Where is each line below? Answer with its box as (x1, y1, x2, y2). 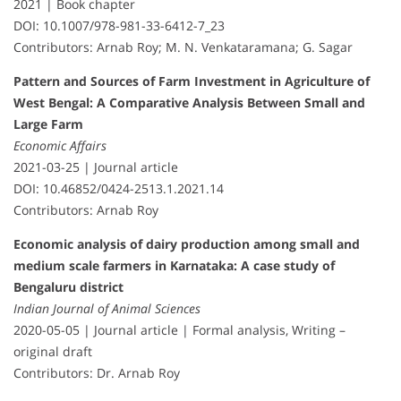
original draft (13, 342, 92, 360)
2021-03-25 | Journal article (13, 158, 178, 175)
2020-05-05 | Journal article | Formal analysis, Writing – (13, 320, 346, 338)
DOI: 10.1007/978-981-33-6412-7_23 (13, 16, 225, 34)
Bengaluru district (13, 277, 124, 295)
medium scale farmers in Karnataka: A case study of (13, 256, 335, 274)
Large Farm (13, 115, 83, 132)
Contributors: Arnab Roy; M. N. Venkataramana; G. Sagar (13, 38, 353, 55)
